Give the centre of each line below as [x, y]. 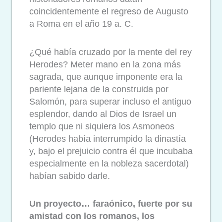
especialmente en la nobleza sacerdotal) [109, 163]
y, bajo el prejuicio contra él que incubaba [111, 151]
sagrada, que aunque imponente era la [106, 77]
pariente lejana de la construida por [99, 89]
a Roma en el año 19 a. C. [81, 24]
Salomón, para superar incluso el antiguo [110, 101]
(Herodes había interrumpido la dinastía [108, 139]
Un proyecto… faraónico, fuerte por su [111, 204]
